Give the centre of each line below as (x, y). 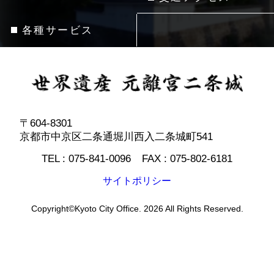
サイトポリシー (137, 181)
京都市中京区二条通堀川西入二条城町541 (116, 137)
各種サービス (57, 30)
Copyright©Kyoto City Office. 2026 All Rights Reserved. (137, 209)
